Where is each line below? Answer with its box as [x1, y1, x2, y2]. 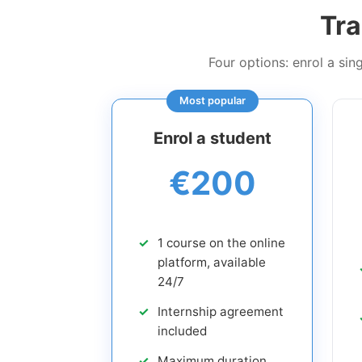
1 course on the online [158, 235, 285, 251]
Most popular [179, 94, 246, 107]
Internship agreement [158, 304, 284, 320]
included [158, 323, 207, 339]
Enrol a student [153, 128, 271, 148]
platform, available [158, 255, 266, 271]
